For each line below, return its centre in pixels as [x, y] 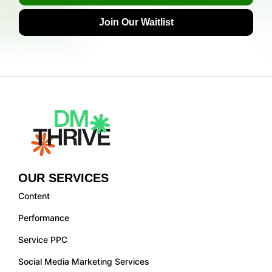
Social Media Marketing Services [84, 262]
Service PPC [43, 240]
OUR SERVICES [63, 178]
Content [34, 196]
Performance [44, 218]
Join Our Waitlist [136, 22]
